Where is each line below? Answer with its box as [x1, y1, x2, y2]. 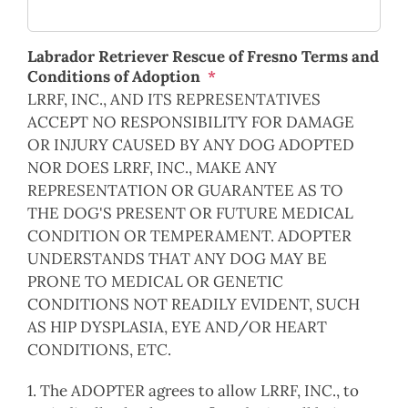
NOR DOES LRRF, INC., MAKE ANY [27, 157, 277, 178]
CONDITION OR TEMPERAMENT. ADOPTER [27, 225, 352, 246]
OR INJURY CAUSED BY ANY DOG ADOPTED [27, 134, 354, 155]
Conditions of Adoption [27, 66, 200, 87]
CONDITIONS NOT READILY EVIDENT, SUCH [27, 293, 360, 314]
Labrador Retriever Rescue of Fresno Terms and [27, 46, 379, 66]
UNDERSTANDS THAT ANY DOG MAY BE [27, 248, 327, 269]
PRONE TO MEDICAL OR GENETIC [27, 270, 283, 291]
